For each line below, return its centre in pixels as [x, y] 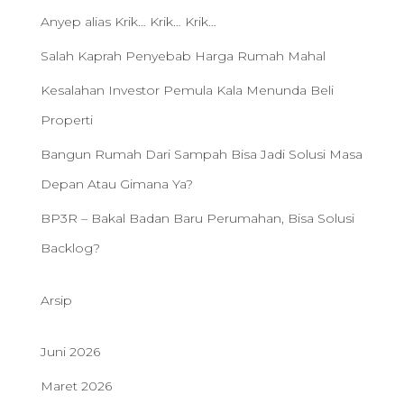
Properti [67, 120]
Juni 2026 [70, 352]
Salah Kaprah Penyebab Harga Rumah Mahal [183, 56]
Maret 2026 [76, 386]
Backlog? [70, 248]
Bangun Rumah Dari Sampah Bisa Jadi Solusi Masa [202, 154]
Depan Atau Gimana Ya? [117, 184]
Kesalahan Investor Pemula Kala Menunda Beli [187, 90]
